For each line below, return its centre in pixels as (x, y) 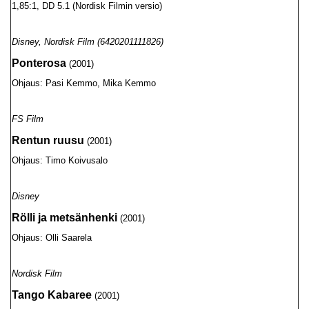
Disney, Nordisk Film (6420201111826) (88, 42)
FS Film (28, 119)
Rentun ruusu (48, 140)
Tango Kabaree (52, 295)
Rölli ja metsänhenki (64, 218)
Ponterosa (39, 63)
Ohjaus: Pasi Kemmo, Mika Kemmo (84, 83)
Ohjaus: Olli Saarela (52, 238)
